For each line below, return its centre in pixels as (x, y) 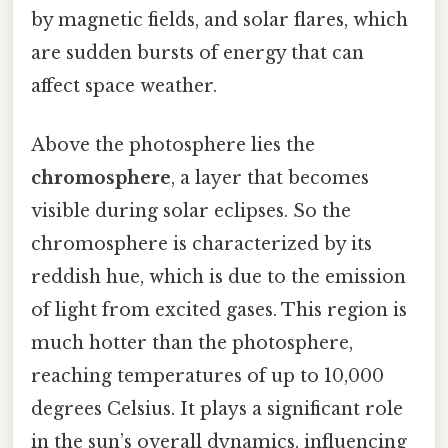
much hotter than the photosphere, (192, 343)
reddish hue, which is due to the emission (218, 277)
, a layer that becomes (270, 178)
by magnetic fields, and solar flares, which (219, 20)
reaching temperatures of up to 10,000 (207, 376)
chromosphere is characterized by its (201, 244)
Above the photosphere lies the (173, 145)
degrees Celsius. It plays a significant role (217, 409)
